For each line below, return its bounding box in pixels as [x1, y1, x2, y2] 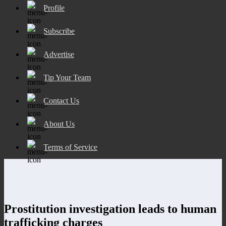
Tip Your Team [43, 73, 91, 82]
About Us [43, 119, 75, 128]
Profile [43, 3, 65, 12]
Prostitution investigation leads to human [4, 202, 216, 215]
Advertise [43, 49, 74, 59]
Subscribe [43, 26, 75, 35]
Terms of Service [43, 142, 97, 151]
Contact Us [43, 96, 79, 105]
